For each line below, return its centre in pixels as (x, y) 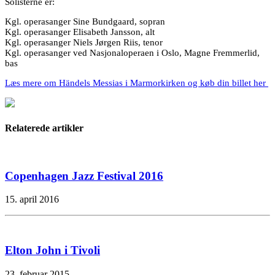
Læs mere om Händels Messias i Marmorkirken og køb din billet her (137, 83)
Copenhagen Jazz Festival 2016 (84, 176)
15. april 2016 (32, 199)
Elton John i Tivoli (52, 250)
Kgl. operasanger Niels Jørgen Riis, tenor (84, 42)
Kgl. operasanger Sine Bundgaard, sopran (85, 21)
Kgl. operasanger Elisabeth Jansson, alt (80, 32)
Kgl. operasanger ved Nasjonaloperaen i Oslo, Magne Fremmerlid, (132, 52)
